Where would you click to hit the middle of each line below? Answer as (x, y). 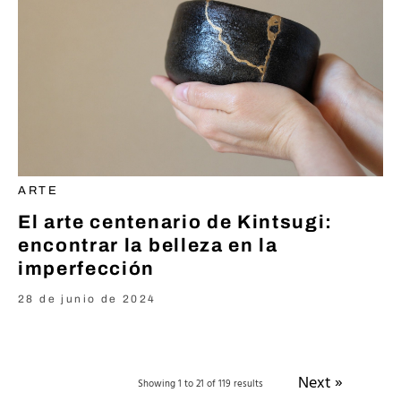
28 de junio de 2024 (87, 299)
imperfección (87, 268)
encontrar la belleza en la (148, 245)
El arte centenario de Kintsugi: (176, 222)
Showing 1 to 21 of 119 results (200, 384)
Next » (320, 383)
